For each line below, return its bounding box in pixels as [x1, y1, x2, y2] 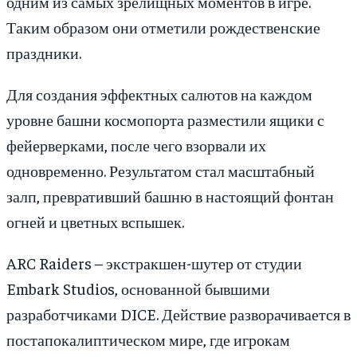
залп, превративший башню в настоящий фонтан [6, 186, 334, 206]
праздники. [6, 42, 81, 63]
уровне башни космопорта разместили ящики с [6, 109, 324, 130]
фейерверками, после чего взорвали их [6, 135, 266, 155]
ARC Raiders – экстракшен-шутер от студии [6, 253, 302, 273]
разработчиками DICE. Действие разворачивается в [6, 304, 351, 324]
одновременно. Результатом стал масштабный [6, 160, 315, 181]
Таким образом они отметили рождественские [6, 17, 320, 37]
